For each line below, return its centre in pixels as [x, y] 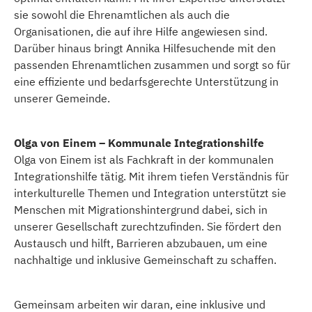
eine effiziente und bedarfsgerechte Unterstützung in [146, 82]
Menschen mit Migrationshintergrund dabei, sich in [141, 210]
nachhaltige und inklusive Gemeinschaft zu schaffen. [145, 260]
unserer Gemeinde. [62, 99]
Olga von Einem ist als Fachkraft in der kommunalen [144, 160]
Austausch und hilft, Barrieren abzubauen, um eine [141, 243]
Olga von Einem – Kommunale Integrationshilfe [139, 143]
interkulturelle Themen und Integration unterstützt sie [150, 193]
